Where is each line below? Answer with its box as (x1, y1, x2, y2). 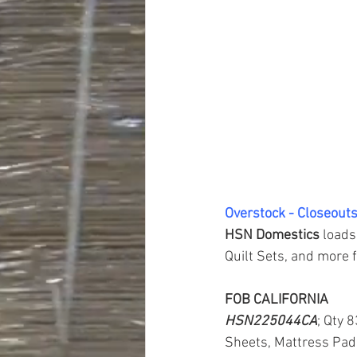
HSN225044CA (225, 313, 317, 331)
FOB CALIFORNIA (225, 292, 328, 309)
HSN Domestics (225, 227, 323, 245)
